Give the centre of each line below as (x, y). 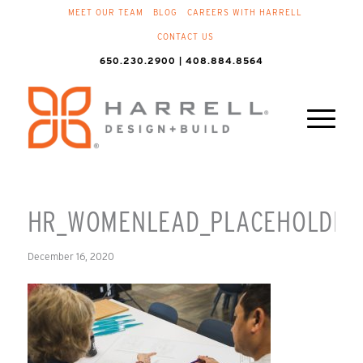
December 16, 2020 (70, 256)
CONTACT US (185, 36)
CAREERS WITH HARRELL (244, 12)
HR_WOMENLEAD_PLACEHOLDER (194, 221)
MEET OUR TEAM (105, 12)
